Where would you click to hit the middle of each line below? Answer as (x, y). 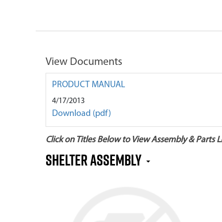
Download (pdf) (82, 114)
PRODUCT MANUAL (89, 85)
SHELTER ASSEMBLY (95, 160)
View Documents (84, 62)
